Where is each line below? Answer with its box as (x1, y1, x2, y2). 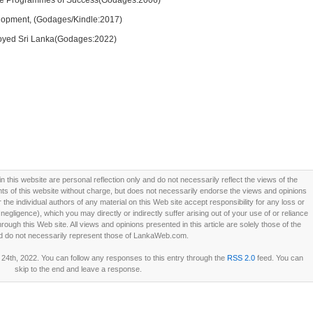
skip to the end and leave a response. (14, 265, 142, 273)
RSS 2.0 (226, 254, 255, 262)
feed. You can (254, 254, 303, 262)
